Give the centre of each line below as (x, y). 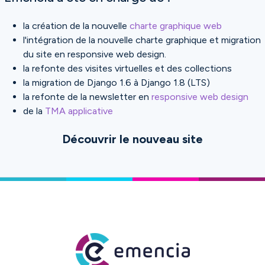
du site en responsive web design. (95, 54)
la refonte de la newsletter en (87, 97)
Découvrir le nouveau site (132, 139)
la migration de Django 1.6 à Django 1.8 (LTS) (117, 83)
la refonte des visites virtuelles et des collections (127, 69)
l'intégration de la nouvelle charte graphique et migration (142, 40)
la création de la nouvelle (76, 26)
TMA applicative (79, 111)
